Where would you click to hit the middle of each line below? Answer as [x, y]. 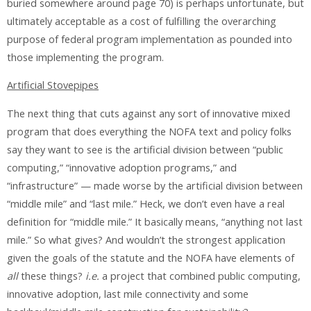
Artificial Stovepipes [53, 85]
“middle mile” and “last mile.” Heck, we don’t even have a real [146, 203]
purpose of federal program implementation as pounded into [150, 39]
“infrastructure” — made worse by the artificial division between [155, 185]
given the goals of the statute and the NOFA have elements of [151, 258]
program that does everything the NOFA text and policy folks [149, 131]
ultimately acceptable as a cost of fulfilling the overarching [142, 21]
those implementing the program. [85, 57]
